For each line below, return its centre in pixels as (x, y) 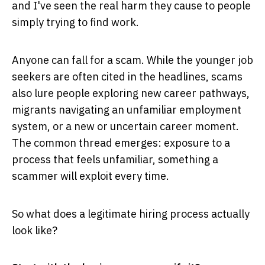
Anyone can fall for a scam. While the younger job (132, 60)
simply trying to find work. (75, 22)
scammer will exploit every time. (91, 176)
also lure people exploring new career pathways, (131, 93)
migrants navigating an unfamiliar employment (127, 109)
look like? (35, 230)
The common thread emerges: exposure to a (121, 143)
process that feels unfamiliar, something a (115, 159)
